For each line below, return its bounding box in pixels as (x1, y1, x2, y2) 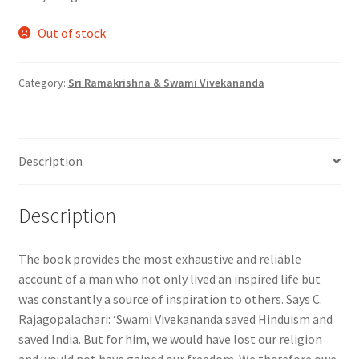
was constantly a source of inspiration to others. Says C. (18, 290, 322, 307)
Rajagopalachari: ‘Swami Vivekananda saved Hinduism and (18, 310, 333, 327)
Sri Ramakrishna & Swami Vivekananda (67, 75, 264, 91)
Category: (18, 75, 68, 91)
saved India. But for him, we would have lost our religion (18, 330, 322, 347)
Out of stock (38, 25, 107, 42)
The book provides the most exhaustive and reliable (18, 250, 301, 267)
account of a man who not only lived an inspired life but (18, 270, 321, 287)
